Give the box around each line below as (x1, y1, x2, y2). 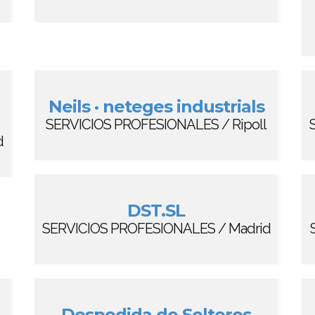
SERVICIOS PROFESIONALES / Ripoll (46, 116, 266, 133)
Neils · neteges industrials (48, 96, 264, 117)
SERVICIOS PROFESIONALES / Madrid (41, 220, 271, 237)
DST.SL (127, 200, 185, 221)
